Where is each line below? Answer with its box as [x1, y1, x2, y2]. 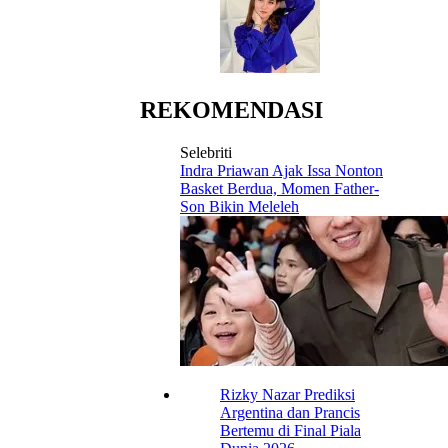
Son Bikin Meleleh [180, 197, 299, 215]
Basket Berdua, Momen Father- [180, 179, 379, 197]
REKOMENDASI [140, 96, 323, 123]
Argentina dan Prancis [220, 403, 360, 421]
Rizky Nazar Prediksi [220, 385, 355, 403]
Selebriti [180, 143, 232, 161]
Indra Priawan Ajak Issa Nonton [180, 161, 383, 179]
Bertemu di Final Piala [220, 421, 361, 439]
